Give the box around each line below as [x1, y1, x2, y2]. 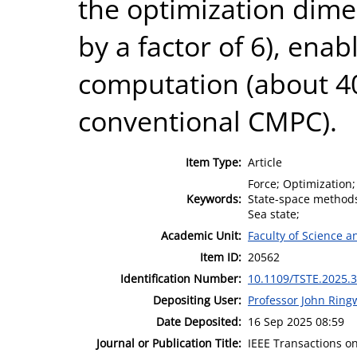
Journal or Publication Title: [96, 335, 241, 351]
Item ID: [200, 249, 241, 265]
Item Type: [186, 154, 241, 170]
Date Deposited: [156, 313, 241, 329]
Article [248, 154, 282, 170]
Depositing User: [153, 292, 241, 308]
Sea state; [248, 206, 300, 222]
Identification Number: [120, 270, 241, 286]
